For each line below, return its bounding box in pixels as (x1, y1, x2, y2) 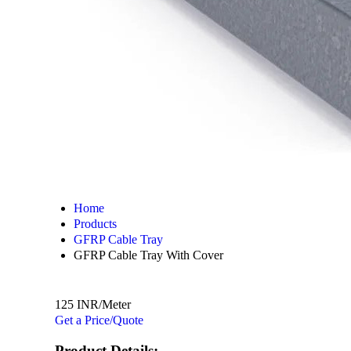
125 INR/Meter (55, 298, 131, 311)
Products (74, 217, 117, 230)
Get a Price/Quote (55, 313, 143, 327)
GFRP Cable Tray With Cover (74, 248, 223, 262)
